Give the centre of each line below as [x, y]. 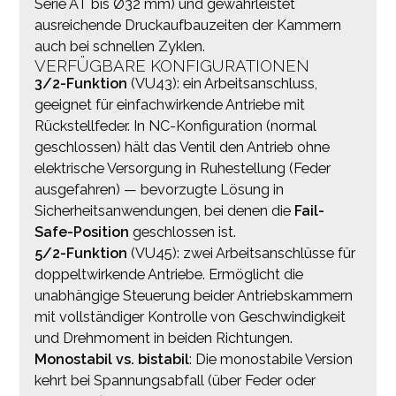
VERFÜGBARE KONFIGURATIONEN [171, 65]
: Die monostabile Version [270, 359]
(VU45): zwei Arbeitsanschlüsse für [241, 253]
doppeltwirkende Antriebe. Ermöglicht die [168, 274]
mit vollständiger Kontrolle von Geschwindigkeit [190, 316]
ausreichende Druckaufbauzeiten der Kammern [187, 25]
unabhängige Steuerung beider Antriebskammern [193, 295]
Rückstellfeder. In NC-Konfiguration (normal [175, 126]
